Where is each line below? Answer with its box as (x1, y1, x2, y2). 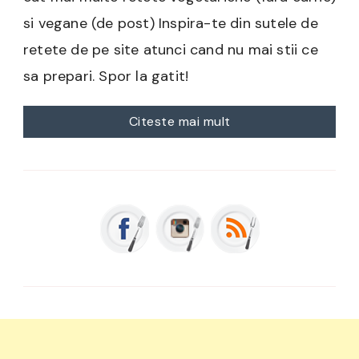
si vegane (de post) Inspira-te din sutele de (23, 14, 318, 34)
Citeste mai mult (128, 113, 231, 131)
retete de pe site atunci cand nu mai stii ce (23, 40, 318, 60)
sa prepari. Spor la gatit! (23, 67, 189, 87)
